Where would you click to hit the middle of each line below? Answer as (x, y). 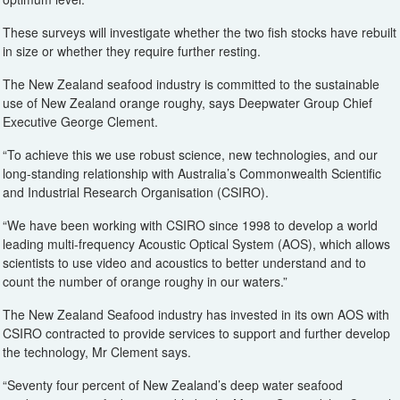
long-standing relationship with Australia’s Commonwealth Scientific (192, 174)
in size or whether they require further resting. (132, 51)
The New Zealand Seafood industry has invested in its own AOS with (196, 315)
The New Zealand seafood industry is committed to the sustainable (191, 84)
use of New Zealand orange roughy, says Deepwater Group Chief (187, 103)
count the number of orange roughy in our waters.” (145, 282)
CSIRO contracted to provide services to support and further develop (196, 333)
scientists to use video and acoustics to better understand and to (184, 263)
